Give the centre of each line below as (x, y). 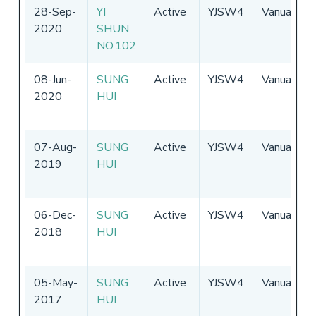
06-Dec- (55, 215)
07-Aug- (55, 147)
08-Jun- (53, 79)
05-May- (56, 282)
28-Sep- (55, 12)
